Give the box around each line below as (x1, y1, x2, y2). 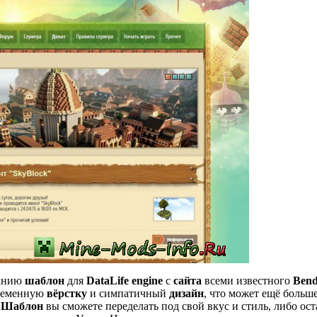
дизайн (169, 287, 204, 299)
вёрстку (47, 287, 87, 299)
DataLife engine (86, 275, 163, 287)
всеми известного (202, 275, 293, 287)
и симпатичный (87, 287, 169, 299)
